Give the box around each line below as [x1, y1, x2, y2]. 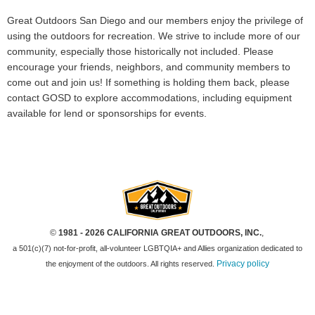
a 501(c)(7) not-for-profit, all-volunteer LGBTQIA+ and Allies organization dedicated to [13, 244, 302, 253]
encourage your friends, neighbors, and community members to [7, 61, 290, 73]
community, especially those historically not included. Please [7, 46, 274, 58]
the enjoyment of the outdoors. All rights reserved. [46, 259, 217, 269]
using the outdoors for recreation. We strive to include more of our [7, 30, 300, 42]
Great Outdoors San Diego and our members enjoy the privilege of [7, 15, 303, 27]
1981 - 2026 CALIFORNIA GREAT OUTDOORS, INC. [58, 228, 262, 238]
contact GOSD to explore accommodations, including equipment [7, 92, 292, 104]
